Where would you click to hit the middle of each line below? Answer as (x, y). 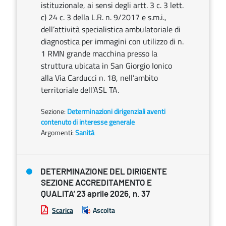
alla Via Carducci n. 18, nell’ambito (99, 78)
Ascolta (104, 210)
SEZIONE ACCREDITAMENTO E (96, 183)
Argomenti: (57, 132)
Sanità (85, 132)
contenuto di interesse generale (88, 122)
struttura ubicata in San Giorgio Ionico (106, 66)
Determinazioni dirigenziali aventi (116, 111)
